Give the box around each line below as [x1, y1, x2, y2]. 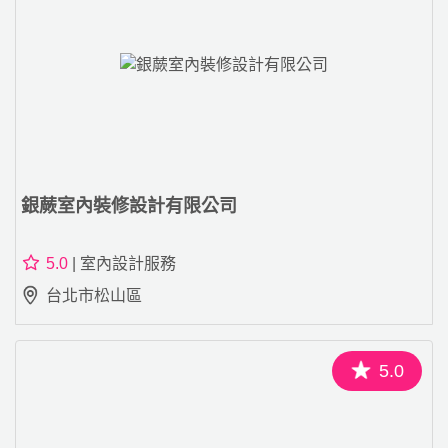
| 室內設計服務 [68, 254, 176, 272]
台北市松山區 [46, 286, 142, 304]
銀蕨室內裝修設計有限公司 [21, 195, 237, 216]
